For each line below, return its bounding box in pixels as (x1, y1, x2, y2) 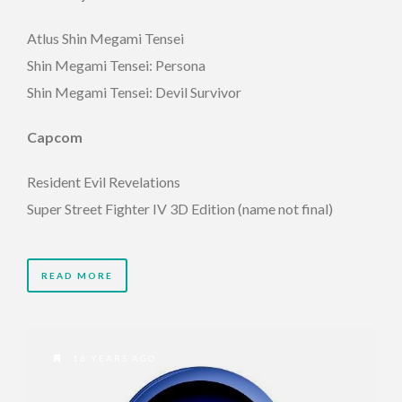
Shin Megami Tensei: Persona (27, 56, 205, 74)
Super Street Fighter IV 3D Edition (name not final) (27, 199, 333, 217)
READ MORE (41, 269, 113, 281)
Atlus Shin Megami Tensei (27, 29, 184, 47)
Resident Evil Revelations (27, 172, 180, 190)
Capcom (27, 127, 83, 145)
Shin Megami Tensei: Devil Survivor (27, 83, 241, 100)
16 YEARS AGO (69, 353, 156, 364)
